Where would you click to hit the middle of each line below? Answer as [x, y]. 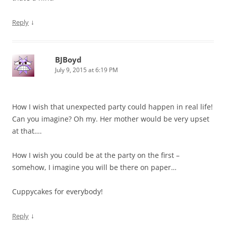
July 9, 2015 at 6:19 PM [87, 70]
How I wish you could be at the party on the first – [96, 155]
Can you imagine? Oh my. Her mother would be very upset [111, 119]
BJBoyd [68, 60]
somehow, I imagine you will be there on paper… [94, 167]
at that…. [27, 131]
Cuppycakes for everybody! [58, 192]
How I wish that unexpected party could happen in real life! [112, 107]
